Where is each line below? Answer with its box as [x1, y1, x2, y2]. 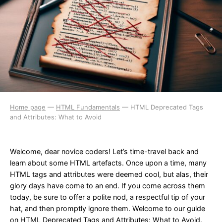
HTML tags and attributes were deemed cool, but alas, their [10, 170, 208, 178]
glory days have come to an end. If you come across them [10, 181, 205, 190]
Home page [10, 103, 46, 111]
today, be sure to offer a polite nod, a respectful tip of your [10, 193, 205, 201]
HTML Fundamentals [56, 103, 120, 111]
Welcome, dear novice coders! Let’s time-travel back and [10, 147, 199, 156]
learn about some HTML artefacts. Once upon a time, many [10, 159, 207, 167]
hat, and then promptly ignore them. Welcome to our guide [10, 204, 205, 213]
